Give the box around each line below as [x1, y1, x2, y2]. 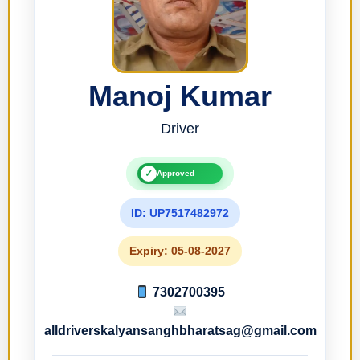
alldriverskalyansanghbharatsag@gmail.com [43, 324, 317, 338]
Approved [157, 169, 194, 178]
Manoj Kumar [88, 80, 272, 113]
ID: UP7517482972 [131, 207, 229, 220]
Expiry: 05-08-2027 [129, 244, 231, 258]
